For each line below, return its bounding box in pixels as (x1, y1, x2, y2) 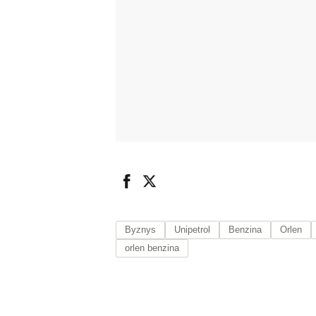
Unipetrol (174, 224, 210, 236)
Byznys (125, 224, 156, 236)
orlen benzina (125, 243, 179, 254)
